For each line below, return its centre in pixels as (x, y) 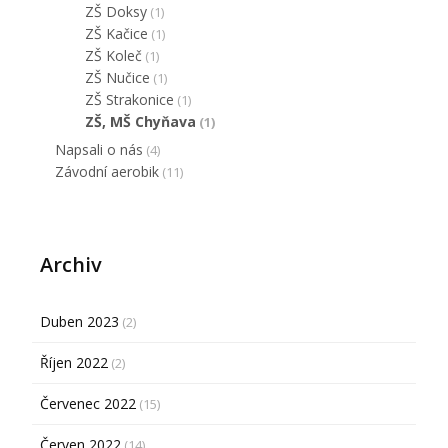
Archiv (71, 265)
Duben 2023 (80, 322)
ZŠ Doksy (116, 12)
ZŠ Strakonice (130, 100)
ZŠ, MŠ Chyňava (141, 122)
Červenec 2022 (88, 404)
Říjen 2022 (74, 363)
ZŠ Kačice (117, 34)
